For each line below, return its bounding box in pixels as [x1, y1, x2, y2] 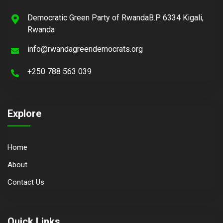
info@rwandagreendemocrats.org [27, 44, 143, 54]
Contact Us [7, 177, 44, 187]
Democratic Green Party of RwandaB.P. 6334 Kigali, [27, 12, 204, 22]
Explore [7, 107, 41, 119]
